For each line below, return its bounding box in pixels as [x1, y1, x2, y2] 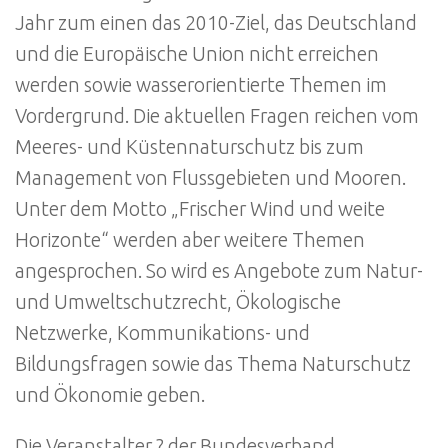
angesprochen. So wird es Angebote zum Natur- [15, 260, 423, 283]
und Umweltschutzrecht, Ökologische [15, 291, 341, 314]
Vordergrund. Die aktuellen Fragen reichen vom [15, 105, 419, 128]
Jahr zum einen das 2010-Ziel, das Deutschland [15, 12, 417, 35]
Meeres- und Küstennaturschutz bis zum [15, 136, 364, 159]
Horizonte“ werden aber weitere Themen [15, 229, 365, 252]
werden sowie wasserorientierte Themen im [15, 74, 387, 97]
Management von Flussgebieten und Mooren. [15, 167, 406, 190]
